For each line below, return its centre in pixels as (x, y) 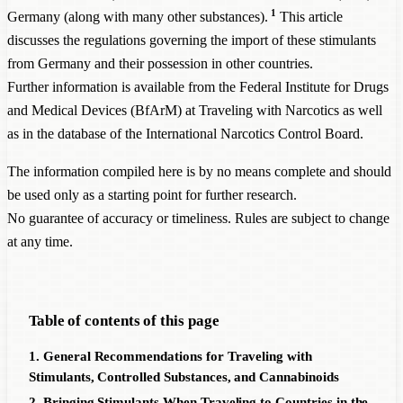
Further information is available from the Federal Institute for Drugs (198, 86)
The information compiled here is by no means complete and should (199, 171)
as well (361, 110)
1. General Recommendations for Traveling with (170, 356)
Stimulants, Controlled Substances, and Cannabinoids (184, 376)
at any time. (40, 241)
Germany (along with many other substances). (138, 16)
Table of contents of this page (124, 320)
